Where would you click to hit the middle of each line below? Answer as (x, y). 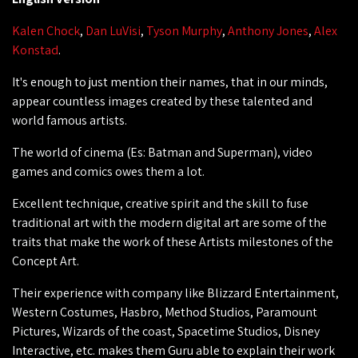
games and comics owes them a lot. (108, 171)
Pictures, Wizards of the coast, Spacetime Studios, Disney (166, 331)
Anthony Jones (268, 30)
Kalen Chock (46, 30)
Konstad (35, 50)
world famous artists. (70, 120)
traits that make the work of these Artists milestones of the (173, 241)
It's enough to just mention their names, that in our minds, (170, 82)
